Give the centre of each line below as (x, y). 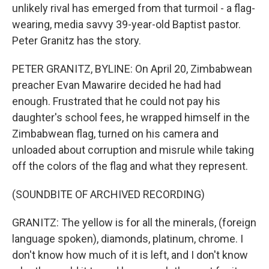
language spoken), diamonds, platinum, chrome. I (128, 238)
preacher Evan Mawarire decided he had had (116, 85)
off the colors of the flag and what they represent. (130, 166)
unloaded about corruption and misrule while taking (133, 150)
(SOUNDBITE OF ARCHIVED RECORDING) (108, 194)
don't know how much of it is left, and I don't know (130, 255)
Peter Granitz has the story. (77, 40)
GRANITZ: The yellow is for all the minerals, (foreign (134, 222)
